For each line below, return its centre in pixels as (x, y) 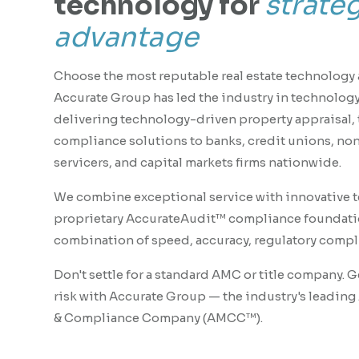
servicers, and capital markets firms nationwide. (198, 162)
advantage (126, 37)
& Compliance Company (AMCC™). (159, 318)
